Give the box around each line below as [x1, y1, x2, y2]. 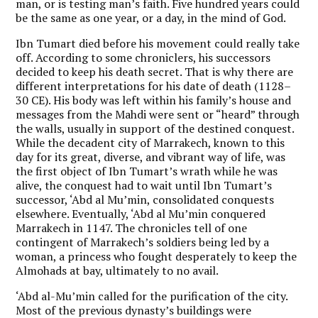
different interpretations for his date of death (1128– [16, 77, 292, 94]
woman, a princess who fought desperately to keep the [16, 248, 297, 264]
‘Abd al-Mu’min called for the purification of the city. [16, 287, 288, 304]
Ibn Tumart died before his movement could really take [16, 35, 300, 51]
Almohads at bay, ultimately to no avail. [16, 262, 219, 278]
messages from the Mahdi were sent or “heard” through [16, 106, 300, 122]
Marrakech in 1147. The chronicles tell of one [16, 219, 248, 236]
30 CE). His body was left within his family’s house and [16, 92, 292, 108]
